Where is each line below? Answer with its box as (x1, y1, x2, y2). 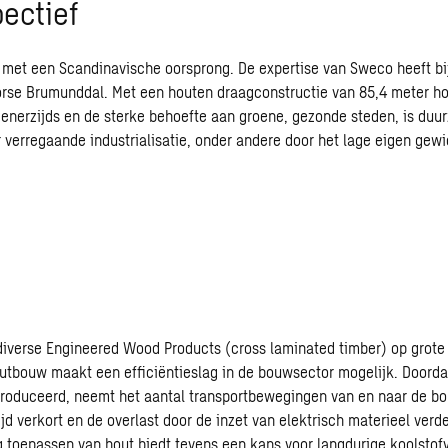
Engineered (46, 338, 119, 357)
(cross (221, 338, 270, 357)
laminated (270, 338, 335, 357)
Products (164, 338, 221, 357)
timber (339, 338, 381, 357)
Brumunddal (26, 82, 104, 101)
